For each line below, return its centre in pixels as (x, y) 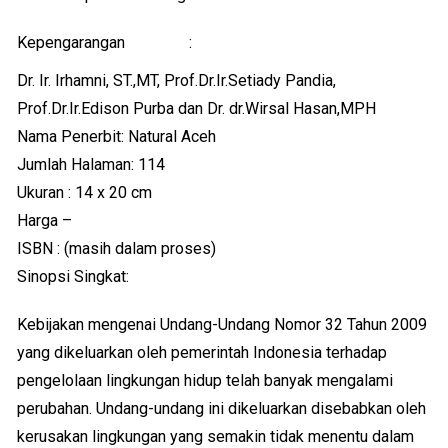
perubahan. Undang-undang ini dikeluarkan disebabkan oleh (222, 408)
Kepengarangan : (105, 42)
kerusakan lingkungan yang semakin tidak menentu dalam (216, 436)
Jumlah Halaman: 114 (91, 164)
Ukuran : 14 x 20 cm (85, 192)
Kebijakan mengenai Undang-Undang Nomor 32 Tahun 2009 (222, 324)
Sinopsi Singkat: (73, 276)
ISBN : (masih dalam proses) (117, 248)
